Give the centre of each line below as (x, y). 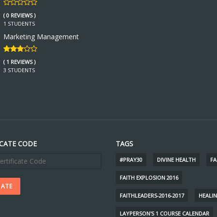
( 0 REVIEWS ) (19, 15)
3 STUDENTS (19, 70)
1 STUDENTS (19, 23)
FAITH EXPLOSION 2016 (149, 178)
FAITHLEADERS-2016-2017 (152, 195)
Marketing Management (41, 37)
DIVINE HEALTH (176, 160)
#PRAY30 (131, 160)
